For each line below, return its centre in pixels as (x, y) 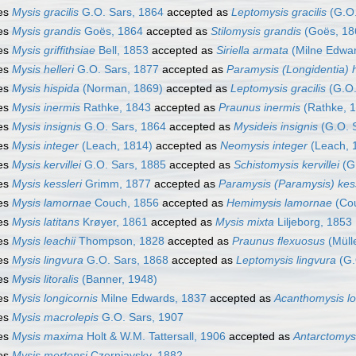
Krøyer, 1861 (114, 222)
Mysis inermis (46, 108)
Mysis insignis (46, 127)
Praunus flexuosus (279, 241)
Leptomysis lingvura (286, 260)
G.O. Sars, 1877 (116, 70)
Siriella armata (252, 50)
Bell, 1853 (122, 50)
